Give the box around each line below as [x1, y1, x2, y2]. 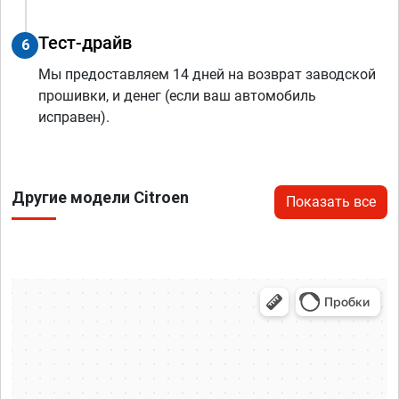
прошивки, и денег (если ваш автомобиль [38, 87, 316, 105]
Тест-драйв [38, 32, 132, 54]
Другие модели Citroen [12, 188, 189, 208]
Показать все [286, 193, 376, 211]
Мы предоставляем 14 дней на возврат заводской [38, 66, 376, 84]
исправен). [38, 109, 110, 126]
